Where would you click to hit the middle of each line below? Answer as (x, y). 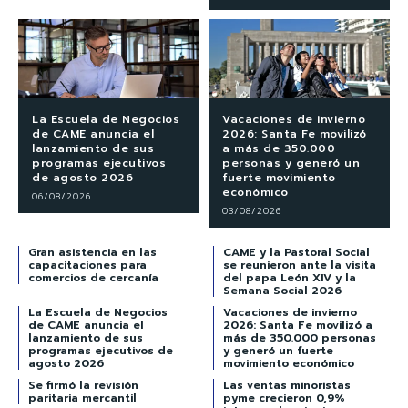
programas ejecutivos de (101, 351)
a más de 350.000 (279, 149)
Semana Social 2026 (282, 291)
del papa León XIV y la (290, 278)
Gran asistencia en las (92, 253)
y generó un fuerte (278, 351)
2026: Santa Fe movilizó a (298, 326)
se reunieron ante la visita (300, 265)
